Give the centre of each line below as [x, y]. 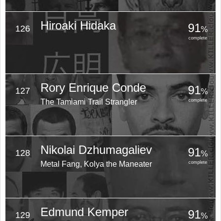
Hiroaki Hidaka [78, 25]
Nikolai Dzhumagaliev [96, 150]
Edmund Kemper [84, 212]
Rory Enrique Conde [93, 88]
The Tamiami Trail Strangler [89, 102]
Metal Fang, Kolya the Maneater [96, 164]
